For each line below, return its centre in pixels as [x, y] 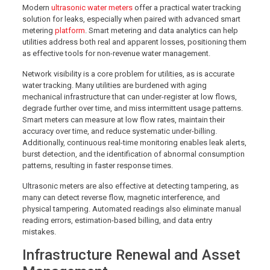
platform [69, 30]
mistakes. [40, 231]
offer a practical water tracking [187, 7]
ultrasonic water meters [92, 7]
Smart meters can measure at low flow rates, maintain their [123, 119]
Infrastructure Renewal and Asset [131, 255]
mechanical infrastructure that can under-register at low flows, [129, 96]
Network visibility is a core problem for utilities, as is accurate [128, 74]
